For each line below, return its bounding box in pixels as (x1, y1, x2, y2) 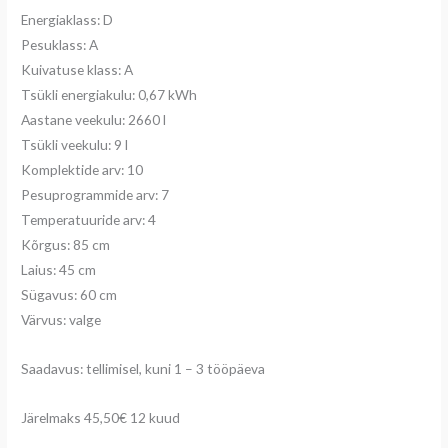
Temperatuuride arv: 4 (21, 210, 157, 228)
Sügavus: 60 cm (21, 285, 118, 303)
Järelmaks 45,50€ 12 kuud (21, 408, 181, 426)
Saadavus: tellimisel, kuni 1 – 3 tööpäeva (21, 359, 266, 377)
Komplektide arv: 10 (21, 160, 144, 178)
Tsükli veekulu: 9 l (21, 135, 129, 153)
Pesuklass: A (21, 35, 99, 53)
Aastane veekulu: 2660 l (21, 110, 167, 128)
